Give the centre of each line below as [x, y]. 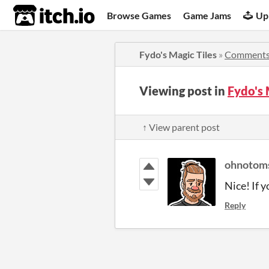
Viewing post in [183, 91]
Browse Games [139, 15]
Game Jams [207, 15]
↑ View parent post [181, 127]
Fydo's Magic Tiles [178, 54]
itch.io [39, 16]
